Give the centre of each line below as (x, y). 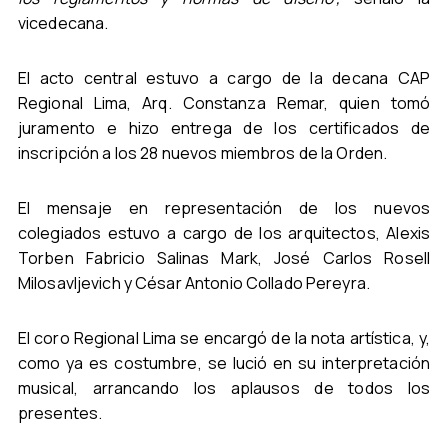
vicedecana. (63, 23)
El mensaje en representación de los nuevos (224, 208)
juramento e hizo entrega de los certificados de (224, 128)
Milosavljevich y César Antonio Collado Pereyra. (193, 283)
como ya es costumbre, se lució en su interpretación (224, 363)
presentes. (60, 413)
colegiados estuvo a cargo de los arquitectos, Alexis (224, 233)
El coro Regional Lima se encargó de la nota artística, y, (224, 338)
